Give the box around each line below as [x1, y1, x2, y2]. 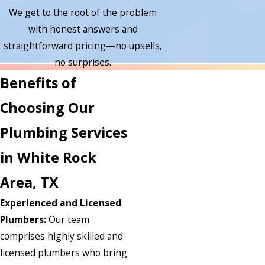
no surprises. [54, 55, 111, 69]
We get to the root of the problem [9, 5, 157, 19]
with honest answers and [28, 22, 138, 35]
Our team [46, 212, 89, 226]
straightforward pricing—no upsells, [4, 38, 162, 52]
